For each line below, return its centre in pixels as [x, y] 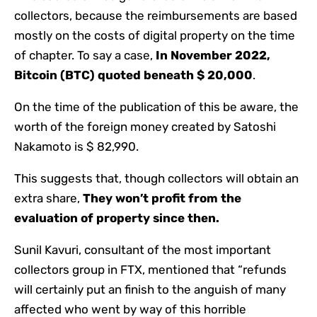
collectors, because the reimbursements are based [156, 16]
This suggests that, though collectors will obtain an [156, 179]
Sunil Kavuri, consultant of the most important [143, 250]
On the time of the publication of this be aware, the [156, 107]
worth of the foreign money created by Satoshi [145, 127]
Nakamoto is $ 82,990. [76, 147]
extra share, [48, 198]
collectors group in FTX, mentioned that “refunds [150, 270]
